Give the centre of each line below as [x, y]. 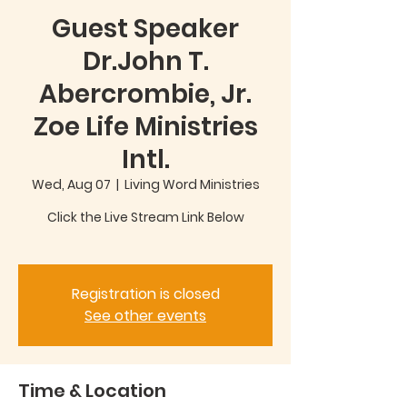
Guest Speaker [145, 29]
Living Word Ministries [192, 184]
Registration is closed [145, 294]
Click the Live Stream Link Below [145, 217]
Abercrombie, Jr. [145, 94]
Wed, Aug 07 [71, 184]
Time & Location [92, 391]
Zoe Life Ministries [145, 127]
